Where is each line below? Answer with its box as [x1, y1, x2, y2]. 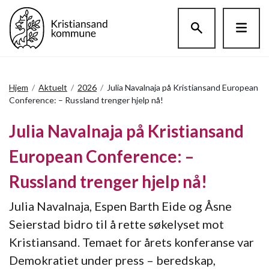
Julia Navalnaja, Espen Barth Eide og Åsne [9, 199, 232, 213]
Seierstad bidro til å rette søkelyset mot [9, 217, 224, 231]
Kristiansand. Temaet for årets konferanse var [9, 235, 254, 249]
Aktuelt [38, 82, 67, 92]
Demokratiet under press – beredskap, [9, 253, 216, 267]
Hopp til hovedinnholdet [77, 10, 191, 23]
